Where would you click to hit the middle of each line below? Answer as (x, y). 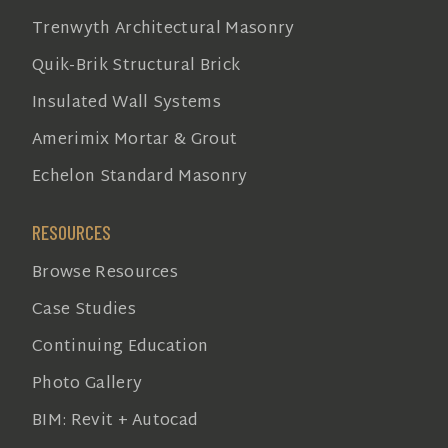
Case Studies (84, 310)
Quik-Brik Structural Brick (136, 66)
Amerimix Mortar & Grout (135, 140)
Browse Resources (105, 273)
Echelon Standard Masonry (140, 177)
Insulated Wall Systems (127, 103)
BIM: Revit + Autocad (115, 421)
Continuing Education (120, 347)
